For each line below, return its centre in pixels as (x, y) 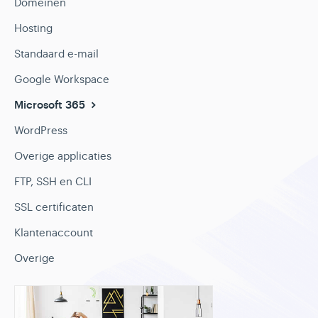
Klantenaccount (54, 232)
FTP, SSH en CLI (53, 181)
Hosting (33, 28)
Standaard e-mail (56, 54)
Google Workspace (62, 79)
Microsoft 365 (51, 105)
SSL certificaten (54, 207)
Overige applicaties (63, 156)
